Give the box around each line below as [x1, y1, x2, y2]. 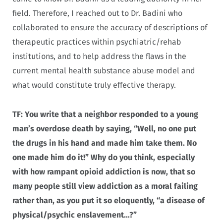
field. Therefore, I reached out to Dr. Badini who [12, 8, 182, 18]
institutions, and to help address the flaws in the [12, 51, 186, 61]
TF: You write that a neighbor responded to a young [12, 109, 198, 119]
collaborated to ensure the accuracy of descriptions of [12, 22, 207, 32]
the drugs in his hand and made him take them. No [12, 138, 197, 148]
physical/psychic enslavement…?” [12, 210, 137, 220]
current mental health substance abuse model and [12, 65, 195, 75]
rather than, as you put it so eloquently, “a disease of [12, 195, 205, 205]
